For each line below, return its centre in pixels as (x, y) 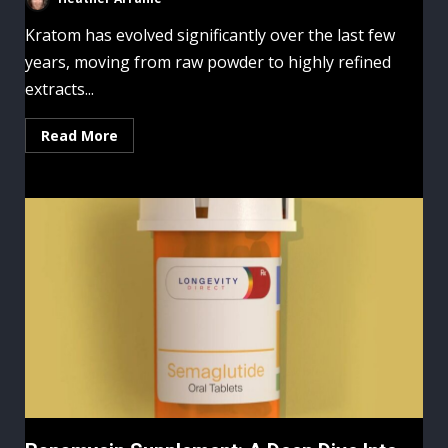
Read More (79, 136)
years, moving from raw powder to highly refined (208, 62)
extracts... (59, 89)
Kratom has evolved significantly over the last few (210, 35)
